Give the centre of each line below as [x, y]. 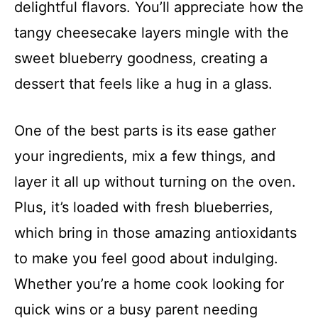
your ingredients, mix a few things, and [145, 157]
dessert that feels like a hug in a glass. [143, 84]
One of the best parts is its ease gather [145, 131]
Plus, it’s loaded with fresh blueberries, [144, 208]
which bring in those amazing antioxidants [155, 233]
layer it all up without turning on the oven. [155, 182]
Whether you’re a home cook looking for [149, 284]
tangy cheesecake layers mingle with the [152, 33]
